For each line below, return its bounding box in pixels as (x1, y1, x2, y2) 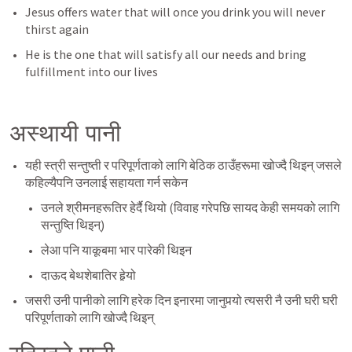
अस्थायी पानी (9, 119, 121, 147)
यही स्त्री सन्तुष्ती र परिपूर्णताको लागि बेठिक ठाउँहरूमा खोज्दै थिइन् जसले (25, 157, 342, 173)
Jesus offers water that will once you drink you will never (25, 4, 325, 20)
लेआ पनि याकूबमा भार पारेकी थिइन (41, 242, 192, 258)
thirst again (25, 21, 89, 37)
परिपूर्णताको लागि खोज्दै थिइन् (25, 310, 154, 325)
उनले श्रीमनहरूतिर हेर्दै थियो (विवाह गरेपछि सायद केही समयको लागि (41, 200, 339, 215)
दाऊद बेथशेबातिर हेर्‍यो (41, 267, 136, 283)
